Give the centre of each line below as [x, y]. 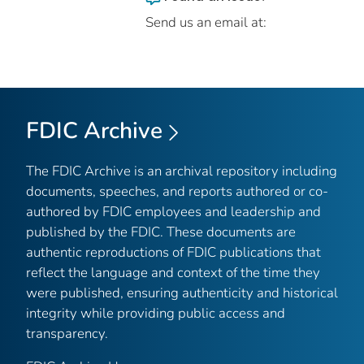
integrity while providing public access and [156, 313]
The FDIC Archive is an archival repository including [182, 171]
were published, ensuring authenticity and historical [182, 292]
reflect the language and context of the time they [173, 272]
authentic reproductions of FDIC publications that [173, 252]
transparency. [67, 333]
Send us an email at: [206, 23]
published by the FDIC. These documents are [161, 232]
